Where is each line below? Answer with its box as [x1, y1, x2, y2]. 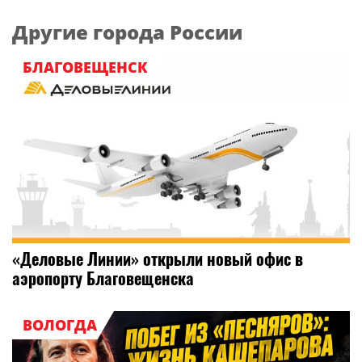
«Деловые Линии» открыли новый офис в [12, 246, 303, 271]
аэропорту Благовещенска [12, 266, 194, 291]
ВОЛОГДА [22, 314, 97, 335]
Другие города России [12, 19, 242, 46]
